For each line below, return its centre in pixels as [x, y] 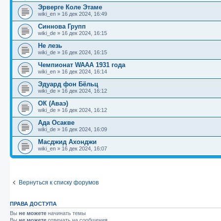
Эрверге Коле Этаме [70, 7]
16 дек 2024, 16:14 [84, 71]
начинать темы [66, 213]
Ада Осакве [56, 122]
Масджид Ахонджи [67, 142]
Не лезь [50, 45]
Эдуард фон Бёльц [68, 84]
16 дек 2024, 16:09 [84, 129]
